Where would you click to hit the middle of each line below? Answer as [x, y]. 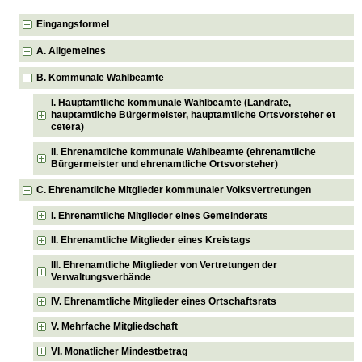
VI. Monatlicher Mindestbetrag [120, 351]
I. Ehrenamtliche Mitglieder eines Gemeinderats [160, 215]
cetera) [68, 127]
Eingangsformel [73, 24]
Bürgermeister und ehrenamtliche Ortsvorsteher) [165, 164]
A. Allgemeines [72, 51]
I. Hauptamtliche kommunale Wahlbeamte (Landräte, [171, 103]
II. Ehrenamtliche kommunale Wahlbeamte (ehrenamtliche [184, 152]
